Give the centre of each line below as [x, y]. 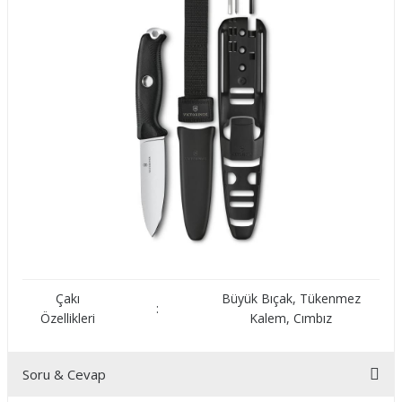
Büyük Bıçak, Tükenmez [291, 299]
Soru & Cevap [64, 375]
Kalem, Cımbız [291, 319]
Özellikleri [67, 319]
